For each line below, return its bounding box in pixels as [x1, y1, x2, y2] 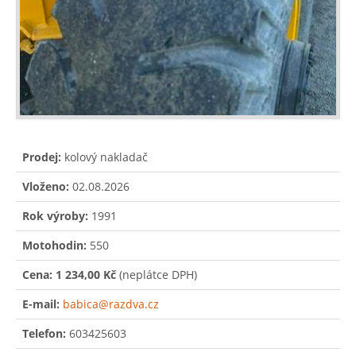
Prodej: [22, 149, 61, 164]
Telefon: [22, 325, 66, 341]
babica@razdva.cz [63, 296, 159, 311]
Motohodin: [22, 237, 87, 253]
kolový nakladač [61, 149, 148, 164]
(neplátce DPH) [116, 266, 197, 282]
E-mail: [22, 296, 60, 311]
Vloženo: [22, 178, 69, 194]
